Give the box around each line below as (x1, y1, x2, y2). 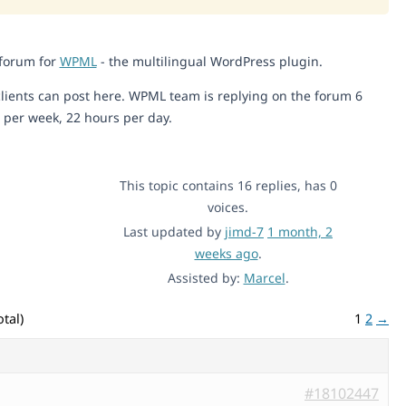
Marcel (243, 268, 285, 286)
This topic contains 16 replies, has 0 (119, 176, 337, 194)
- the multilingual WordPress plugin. (96, 52, 323, 70)
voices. (208, 198, 248, 216)
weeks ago (194, 244, 258, 262)
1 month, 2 (267, 222, 333, 240)
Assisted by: (167, 268, 244, 286)
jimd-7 (225, 222, 264, 240)
